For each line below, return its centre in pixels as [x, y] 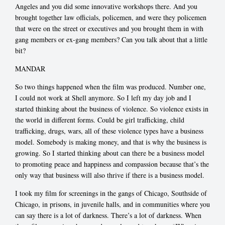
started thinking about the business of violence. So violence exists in [112, 109]
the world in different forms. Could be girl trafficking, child [100, 120]
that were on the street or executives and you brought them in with [109, 29]
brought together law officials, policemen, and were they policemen [111, 18]
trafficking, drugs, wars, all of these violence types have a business [109, 131]
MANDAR [30, 69]
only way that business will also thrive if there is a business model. [110, 175]
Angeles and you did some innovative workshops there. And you [106, 7]
